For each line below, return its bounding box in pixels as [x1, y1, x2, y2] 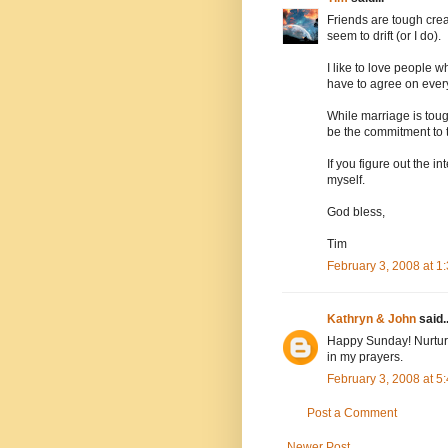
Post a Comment [307, 405, 397, 420]
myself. [327, 172, 365, 187]
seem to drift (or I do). [327, 28, 441, 43]
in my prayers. [327, 349, 403, 364]
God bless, [327, 204, 385, 219]
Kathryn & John [327, 311, 416, 326]
